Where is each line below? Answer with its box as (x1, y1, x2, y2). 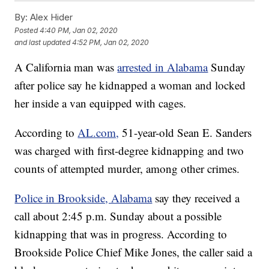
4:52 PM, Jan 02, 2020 (72, 37, 150, 47)
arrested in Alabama (117, 59, 208, 75)
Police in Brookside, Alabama (14, 190, 153, 206)
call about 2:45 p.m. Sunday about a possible (14, 208, 222, 224)
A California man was (14, 59, 118, 75)
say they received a (155, 190, 240, 206)
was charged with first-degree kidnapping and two (14, 143, 244, 159)
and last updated (14, 37, 71, 47)
